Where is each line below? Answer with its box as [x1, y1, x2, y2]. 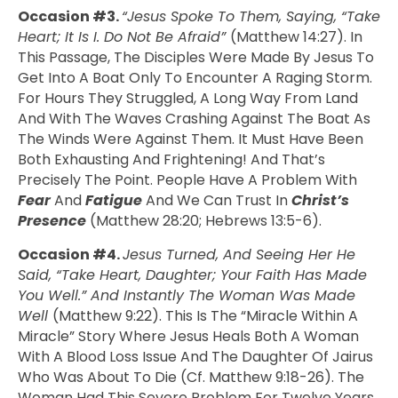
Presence [18, 211, 90, 232]
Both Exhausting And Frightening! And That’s [18, 149, 325, 171]
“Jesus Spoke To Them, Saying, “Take [122, 6, 380, 28]
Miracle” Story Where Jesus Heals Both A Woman [18, 325, 359, 346]
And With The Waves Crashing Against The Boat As [18, 108, 370, 130]
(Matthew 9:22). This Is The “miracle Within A [52, 305, 358, 326]
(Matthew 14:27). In [230, 27, 362, 48]
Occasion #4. [18, 243, 123, 265]
